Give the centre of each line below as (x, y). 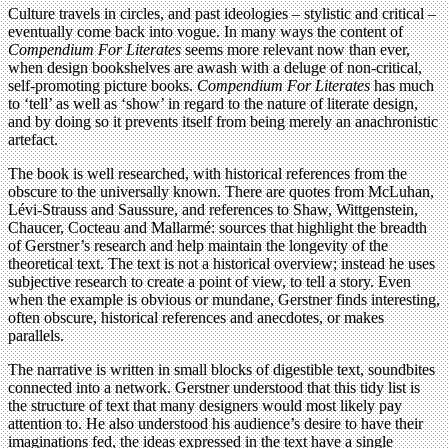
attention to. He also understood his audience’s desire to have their (215, 424)
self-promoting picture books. (102, 86)
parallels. (36, 336)
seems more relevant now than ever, (295, 50)
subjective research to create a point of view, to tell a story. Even (209, 282)
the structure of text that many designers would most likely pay (205, 406)
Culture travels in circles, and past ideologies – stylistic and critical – (222, 14)
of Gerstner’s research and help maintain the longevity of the (198, 246)
